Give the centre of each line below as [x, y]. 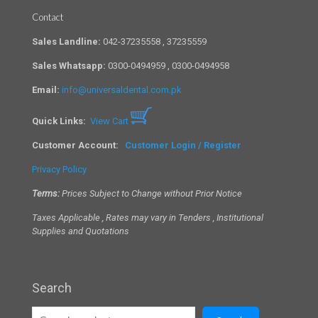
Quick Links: [59, 121]
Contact [48, 17]
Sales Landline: [66, 41]
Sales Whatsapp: [69, 65]
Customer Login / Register [184, 145]
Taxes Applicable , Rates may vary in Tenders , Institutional [148, 217]
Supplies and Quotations [81, 231]
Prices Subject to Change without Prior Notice [152, 193]
